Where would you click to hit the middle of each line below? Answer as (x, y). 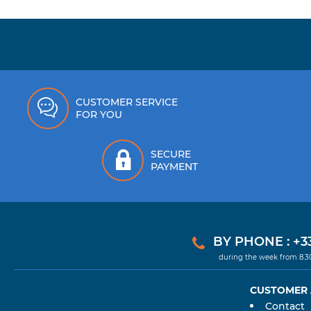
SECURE (171, 154)
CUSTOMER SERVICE (126, 102)
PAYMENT (175, 167)
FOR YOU (99, 115)
